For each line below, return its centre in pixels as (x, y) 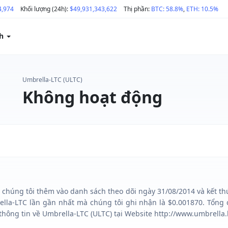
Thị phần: (137, 9)
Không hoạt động (92, 97)
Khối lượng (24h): (45, 9)
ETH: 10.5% (202, 9)
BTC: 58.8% (167, 9)
